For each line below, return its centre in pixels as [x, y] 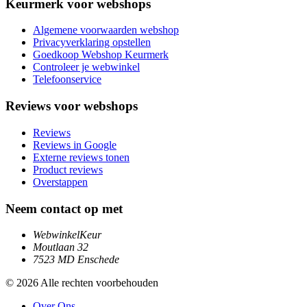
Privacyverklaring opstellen [92, 42]
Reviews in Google [75, 145]
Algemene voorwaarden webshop [106, 30]
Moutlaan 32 [61, 247]
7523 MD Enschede [76, 260]
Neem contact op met [64, 208]
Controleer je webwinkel [86, 67]
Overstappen [60, 182]
